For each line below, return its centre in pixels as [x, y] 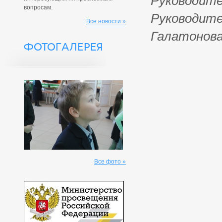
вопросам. [38, 7]
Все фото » [110, 162]
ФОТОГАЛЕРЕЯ [63, 47]
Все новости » [106, 21]
